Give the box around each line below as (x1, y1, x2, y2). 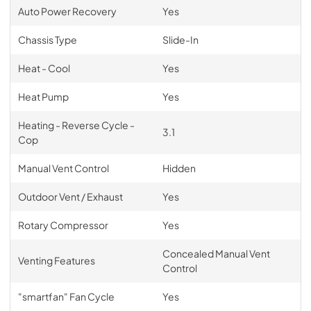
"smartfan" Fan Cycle (17, 290, 115, 303)
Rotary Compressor (17, 219, 108, 231)
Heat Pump (17, 90, 69, 103)
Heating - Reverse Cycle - (17, 119, 135, 131)
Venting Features (17, 254, 95, 267)
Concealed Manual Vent (162, 247, 270, 260)
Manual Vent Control (17, 162, 109, 174)
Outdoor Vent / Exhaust (17, 190, 123, 203)
